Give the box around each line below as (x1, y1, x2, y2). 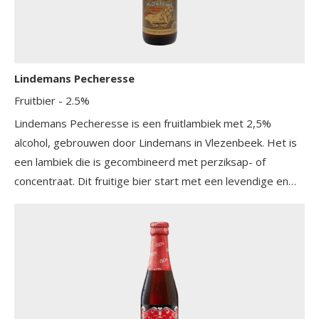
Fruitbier (14, 93, 58, 108)
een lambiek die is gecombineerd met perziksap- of (14, 154, 266, 169)
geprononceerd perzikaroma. (14, 211, 157, 226)
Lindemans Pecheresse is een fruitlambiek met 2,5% (14, 115, 271, 130)
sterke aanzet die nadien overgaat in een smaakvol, (14, 192, 266, 207)
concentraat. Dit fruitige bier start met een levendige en (14, 173, 288, 188)
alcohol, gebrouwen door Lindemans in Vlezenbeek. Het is (14, 135, 297, 150)
